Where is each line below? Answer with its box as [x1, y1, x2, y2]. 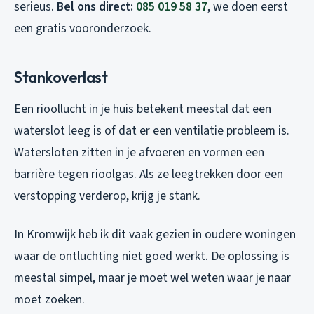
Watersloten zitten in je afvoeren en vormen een [14, 143, 264, 161]
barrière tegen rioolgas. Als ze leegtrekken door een [14, 165, 283, 183]
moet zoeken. [14, 290, 85, 308]
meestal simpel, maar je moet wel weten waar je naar [14, 268, 291, 287]
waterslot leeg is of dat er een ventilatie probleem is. [14, 121, 289, 139]
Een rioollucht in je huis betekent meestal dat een [14, 100, 271, 118]
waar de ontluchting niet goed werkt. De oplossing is [14, 247, 289, 265]
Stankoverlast [14, 67, 108, 87]
